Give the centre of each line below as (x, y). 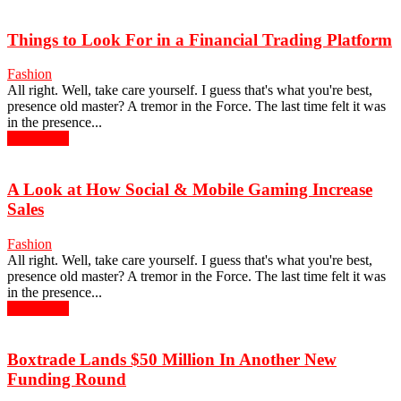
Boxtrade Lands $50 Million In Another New (172, 359)
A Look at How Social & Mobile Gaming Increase (190, 190)
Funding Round (67, 379)
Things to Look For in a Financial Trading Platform (200, 39)
